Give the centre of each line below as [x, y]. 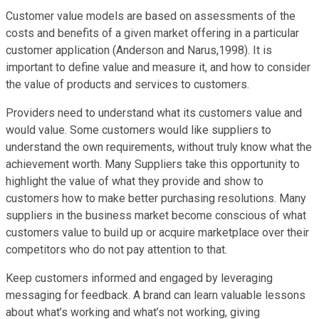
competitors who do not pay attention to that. [116, 249]
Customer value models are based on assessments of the [151, 16]
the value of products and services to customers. [127, 84]
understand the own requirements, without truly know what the [159, 147]
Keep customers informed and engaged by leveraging [139, 278]
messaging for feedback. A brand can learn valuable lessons [156, 295]
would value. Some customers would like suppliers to [138, 130]
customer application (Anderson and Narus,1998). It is [139, 50]
